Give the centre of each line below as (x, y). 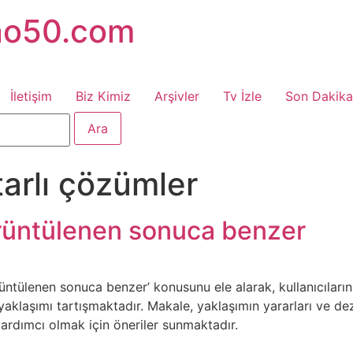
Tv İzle (242, 97)
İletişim (31, 97)
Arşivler (177, 97)
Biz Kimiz (103, 97)
